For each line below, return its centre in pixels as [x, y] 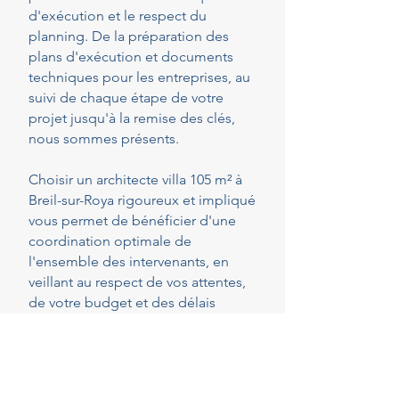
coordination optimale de [110, 241]
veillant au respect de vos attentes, [137, 282]
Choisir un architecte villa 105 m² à [135, 179]
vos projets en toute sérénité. [121, 364]
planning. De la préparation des [129, 36]
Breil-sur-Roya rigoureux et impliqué [142, 200]
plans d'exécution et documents [131, 57]
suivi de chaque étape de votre [126, 98]
